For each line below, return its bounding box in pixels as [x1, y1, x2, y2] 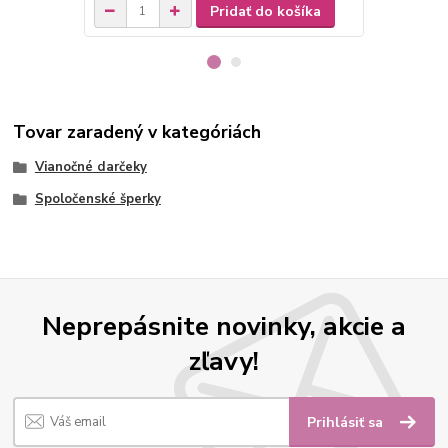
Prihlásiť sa [307, 412, 388, 432]
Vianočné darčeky [34, 158, 147, 177]
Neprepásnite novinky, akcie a [42, 308, 406, 345]
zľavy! [189, 343, 259, 380]
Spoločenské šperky [34, 190, 161, 209]
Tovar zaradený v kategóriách [13, 120, 262, 145]
